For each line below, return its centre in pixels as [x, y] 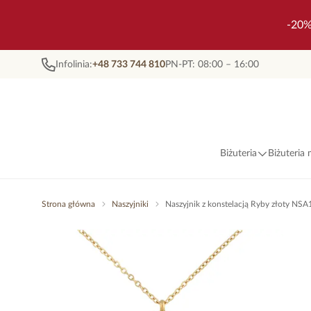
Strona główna [68, 204]
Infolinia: [74, 64]
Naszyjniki [130, 204]
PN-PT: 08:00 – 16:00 [212, 64]
